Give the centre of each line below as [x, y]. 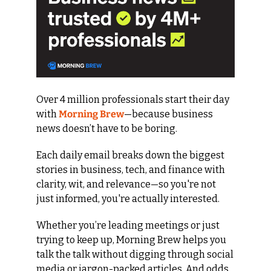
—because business [168, 114]
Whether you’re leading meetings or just [128, 225]
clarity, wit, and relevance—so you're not [126, 184]
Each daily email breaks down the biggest [130, 155]
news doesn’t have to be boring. [107, 128]
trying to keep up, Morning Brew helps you [131, 240]
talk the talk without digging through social [135, 254]
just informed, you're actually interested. [128, 198]
